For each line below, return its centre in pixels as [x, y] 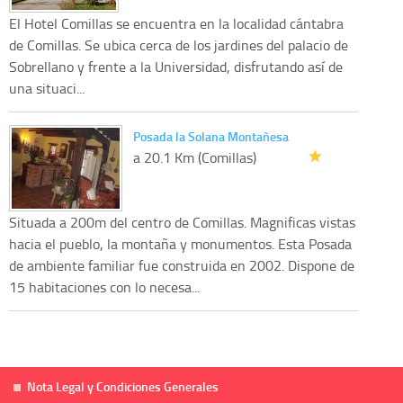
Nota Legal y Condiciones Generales [123, 386]
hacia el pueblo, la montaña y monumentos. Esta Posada [180, 243]
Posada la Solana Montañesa [211, 136]
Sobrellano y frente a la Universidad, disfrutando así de [176, 66]
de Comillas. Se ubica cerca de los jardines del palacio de [179, 45]
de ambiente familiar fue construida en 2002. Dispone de [182, 265]
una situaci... [47, 88]
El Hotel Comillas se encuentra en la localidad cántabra [176, 23]
